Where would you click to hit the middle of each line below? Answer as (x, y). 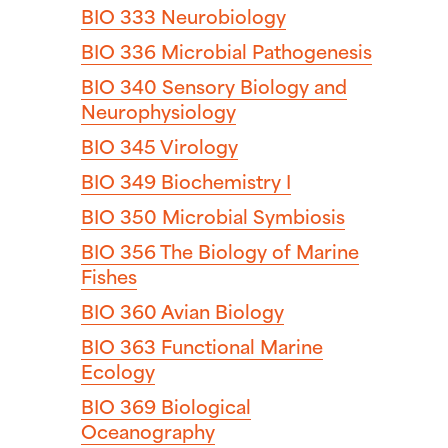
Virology (197, 145)
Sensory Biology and (252, 85)
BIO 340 (119, 85)
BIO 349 (118, 180)
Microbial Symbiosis (251, 215)
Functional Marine (239, 345)
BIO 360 (119, 310)
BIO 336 (118, 50)
